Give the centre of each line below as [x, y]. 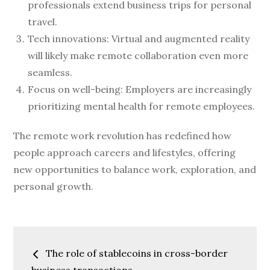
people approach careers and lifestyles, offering [125, 153]
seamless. [50, 73]
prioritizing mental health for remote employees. [142, 106]
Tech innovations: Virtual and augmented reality [139, 39]
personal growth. [54, 187]
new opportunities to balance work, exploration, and [135, 170]
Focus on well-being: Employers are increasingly [140, 89]
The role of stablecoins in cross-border [137, 253]
